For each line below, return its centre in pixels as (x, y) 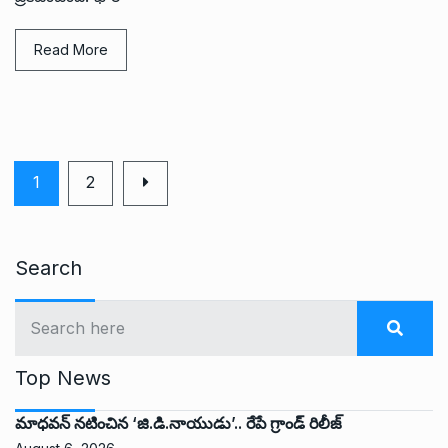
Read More (71, 49)
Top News (63, 377)
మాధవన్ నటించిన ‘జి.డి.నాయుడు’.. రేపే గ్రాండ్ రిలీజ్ (178, 422)
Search (48, 267)
